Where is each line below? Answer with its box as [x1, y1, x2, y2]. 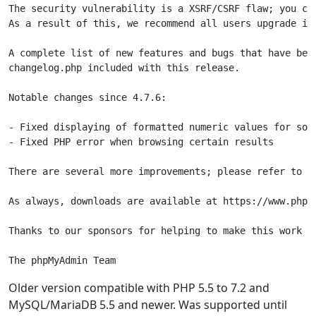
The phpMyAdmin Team [8, 255, 116, 266]
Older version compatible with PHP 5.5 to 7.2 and [8, 280, 269, 296]
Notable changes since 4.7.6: [8, 92, 166, 103]
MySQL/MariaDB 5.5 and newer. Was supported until [8, 297, 287, 312]
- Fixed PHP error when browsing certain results [8, 136, 274, 147]
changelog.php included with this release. [8, 62, 240, 73]
